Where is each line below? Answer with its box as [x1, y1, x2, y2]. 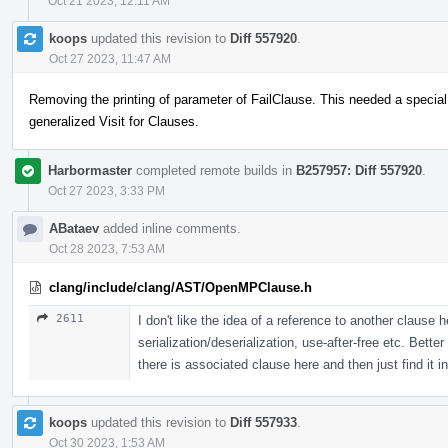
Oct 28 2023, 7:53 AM [49, 241, 165, 256]
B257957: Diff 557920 [296, 162, 422, 178]
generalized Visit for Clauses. [29, 113, 199, 129]
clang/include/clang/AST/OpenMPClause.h [49, 279, 312, 295]
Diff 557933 [230, 414, 297, 430]
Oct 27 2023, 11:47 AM [49, 51, 171, 66]
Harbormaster [48, 162, 132, 178]
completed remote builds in [132, 162, 296, 178]
